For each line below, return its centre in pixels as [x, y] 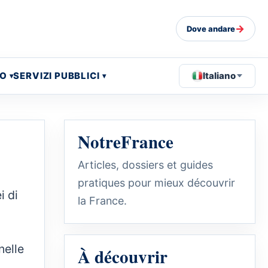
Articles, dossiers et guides [145, 165]
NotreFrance [126, 141]
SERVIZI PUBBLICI [57, 75]
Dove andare [211, 28]
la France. [102, 200]
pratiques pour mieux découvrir [156, 182]
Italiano [220, 75]
